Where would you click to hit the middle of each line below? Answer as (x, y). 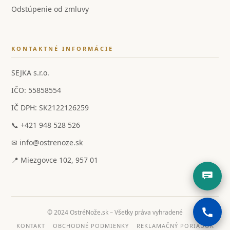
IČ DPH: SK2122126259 (50, 108)
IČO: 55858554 (36, 90)
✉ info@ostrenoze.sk (47, 143)
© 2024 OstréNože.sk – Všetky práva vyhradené (115, 213)
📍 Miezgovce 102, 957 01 (55, 160)
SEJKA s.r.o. (31, 73)
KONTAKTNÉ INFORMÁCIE (63, 49)
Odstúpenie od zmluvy (50, 9)
